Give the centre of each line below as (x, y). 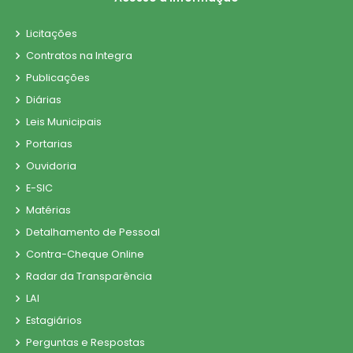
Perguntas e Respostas (85, 342)
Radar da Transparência (89, 276)
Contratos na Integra (79, 55)
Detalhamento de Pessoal (93, 232)
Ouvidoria (51, 165)
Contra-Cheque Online (85, 254)
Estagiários (54, 320)
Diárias (44, 99)
